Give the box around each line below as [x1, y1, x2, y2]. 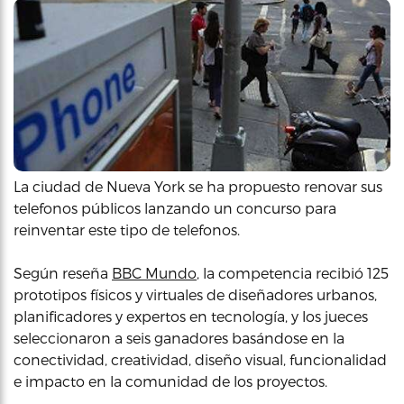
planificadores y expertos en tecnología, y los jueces [14, 308, 368, 325]
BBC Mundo [112, 264, 197, 281]
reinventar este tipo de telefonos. [14, 221, 240, 238]
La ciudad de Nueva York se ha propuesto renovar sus [14, 178, 382, 195]
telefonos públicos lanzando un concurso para [14, 199, 336, 216]
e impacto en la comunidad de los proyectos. [14, 372, 327, 390]
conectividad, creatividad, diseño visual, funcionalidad [14, 351, 387, 368]
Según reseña [14, 264, 112, 281]
